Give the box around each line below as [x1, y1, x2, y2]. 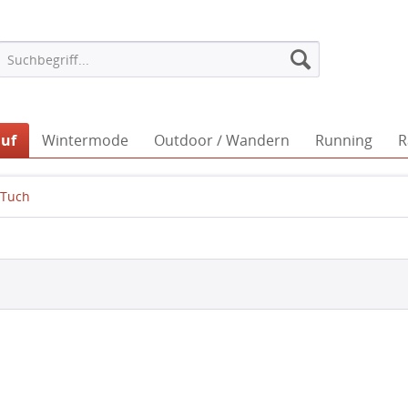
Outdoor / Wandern [154, 130, 290, 150]
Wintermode [42, 130, 128, 150]
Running [315, 130, 372, 150]
